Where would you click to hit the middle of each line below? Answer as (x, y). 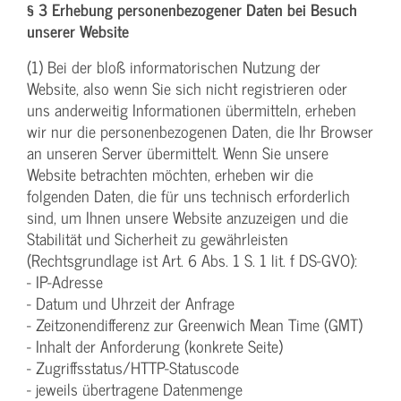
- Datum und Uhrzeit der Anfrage (131, 303)
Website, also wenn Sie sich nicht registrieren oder (187, 89)
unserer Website (78, 31)
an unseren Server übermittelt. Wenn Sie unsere (178, 153)
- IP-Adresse (65, 282)
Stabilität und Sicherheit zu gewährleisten (158, 239)
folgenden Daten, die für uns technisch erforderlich (188, 196)
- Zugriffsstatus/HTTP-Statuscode (133, 368)
